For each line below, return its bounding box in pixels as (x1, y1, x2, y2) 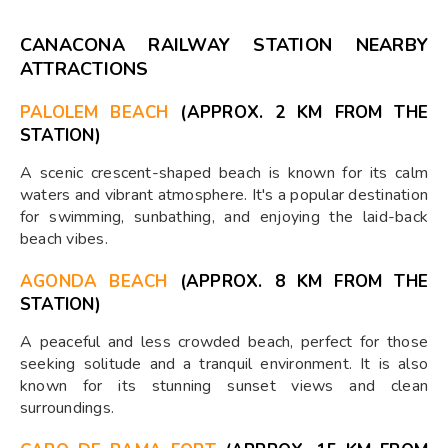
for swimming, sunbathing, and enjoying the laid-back (20, 206, 428, 229)
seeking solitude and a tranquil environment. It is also (20, 353, 428, 376)
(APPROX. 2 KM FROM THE (168, 101, 428, 125)
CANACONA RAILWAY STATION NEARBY (20, 33, 428, 58)
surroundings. (20, 397, 115, 420)
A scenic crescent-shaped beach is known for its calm (20, 162, 428, 185)
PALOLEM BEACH (20, 101, 169, 125)
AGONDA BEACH (20, 270, 168, 294)
